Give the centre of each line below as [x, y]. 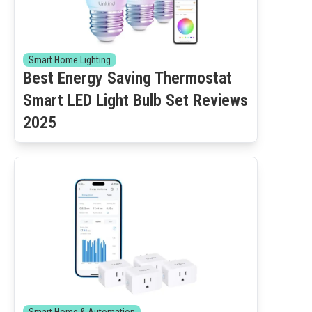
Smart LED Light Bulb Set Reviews [135, 100]
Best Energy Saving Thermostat [127, 78]
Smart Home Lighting [70, 60]
